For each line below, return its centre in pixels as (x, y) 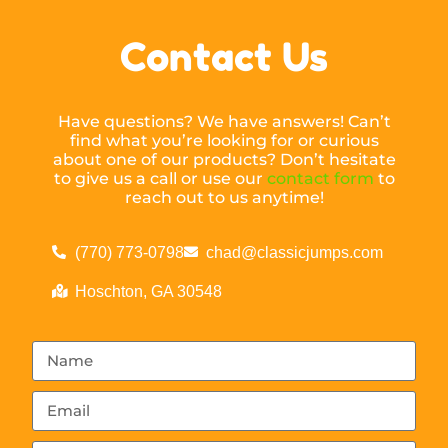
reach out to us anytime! (224, 197)
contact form (320, 178)
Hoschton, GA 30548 (148, 291)
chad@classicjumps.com (295, 252)
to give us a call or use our (160, 178)
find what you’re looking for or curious (224, 140)
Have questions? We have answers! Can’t (224, 121)
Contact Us (224, 56)
